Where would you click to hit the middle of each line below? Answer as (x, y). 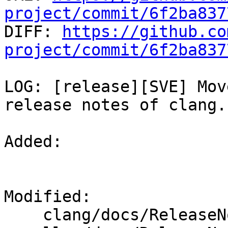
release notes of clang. (115, 105)
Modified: (52, 197)
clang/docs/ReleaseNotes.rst (23, 215)
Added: (38, 142)
